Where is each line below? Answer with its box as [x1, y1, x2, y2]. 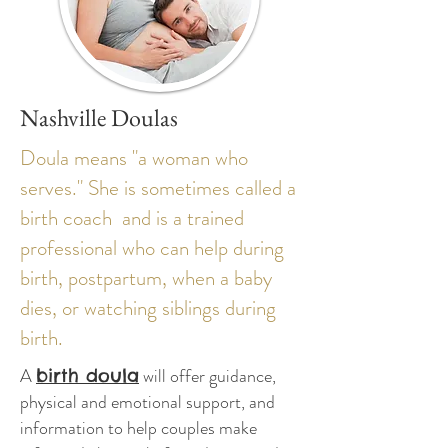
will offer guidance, [139, 363, 276, 389]
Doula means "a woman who [20, 143, 248, 173]
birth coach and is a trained [20, 203, 244, 233]
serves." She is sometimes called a [20, 173, 296, 203]
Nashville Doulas [20, 102, 178, 133]
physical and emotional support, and [20, 389, 275, 415]
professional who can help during [20, 233, 284, 263]
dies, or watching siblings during [20, 293, 276, 323]
